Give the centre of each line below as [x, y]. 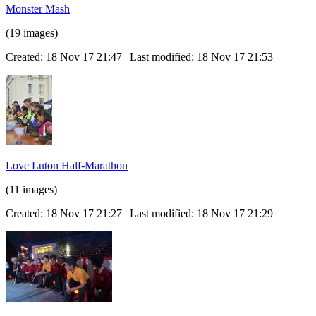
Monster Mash [38, 8]
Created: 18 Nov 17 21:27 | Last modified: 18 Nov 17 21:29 [139, 213]
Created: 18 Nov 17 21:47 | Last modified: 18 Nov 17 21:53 [139, 56]
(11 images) [31, 189]
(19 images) [32, 32]
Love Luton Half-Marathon [67, 165]
